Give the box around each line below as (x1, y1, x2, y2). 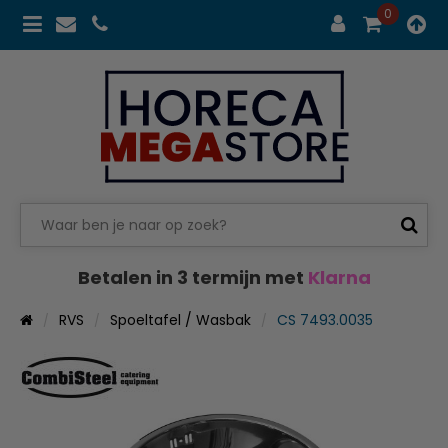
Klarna (307, 264, 371, 290)
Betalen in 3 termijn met (77, 264, 308, 290)
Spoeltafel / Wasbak (110, 309, 251, 330)
